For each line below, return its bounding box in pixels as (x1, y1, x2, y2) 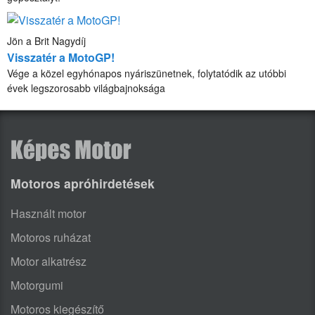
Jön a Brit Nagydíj (7, 33, 86, 48)
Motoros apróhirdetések (11, 174, 155, 193)
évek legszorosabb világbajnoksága (7, 80, 165, 95)
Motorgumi (11, 277, 63, 294)
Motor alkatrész (11, 253, 86, 270)
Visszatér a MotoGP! (7, 49, 115, 65)
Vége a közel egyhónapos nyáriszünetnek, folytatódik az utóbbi (7, 65, 286, 80)
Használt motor (11, 205, 86, 222)
